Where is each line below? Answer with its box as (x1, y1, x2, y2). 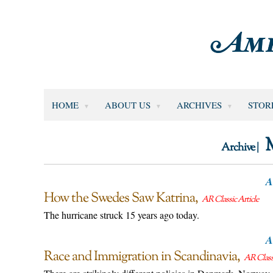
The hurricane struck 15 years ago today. (44, 208, 199, 221)
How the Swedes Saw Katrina (44, 188, 195, 208)
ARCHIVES (176, 98, 222, 111)
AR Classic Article (202, 193, 259, 206)
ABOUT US (104, 98, 151, 111)
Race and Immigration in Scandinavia (44, 247, 237, 267)
